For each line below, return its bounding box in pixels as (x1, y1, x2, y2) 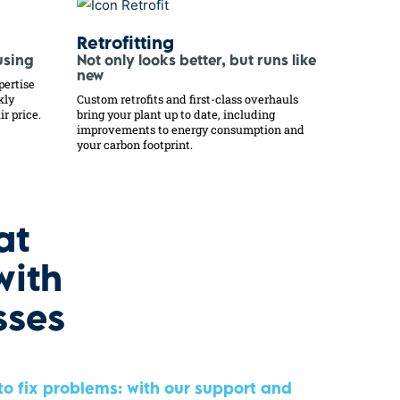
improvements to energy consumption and (77, 122, 304, 137)
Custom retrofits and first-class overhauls (77, 92, 298, 107)
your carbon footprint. (77, 137, 193, 153)
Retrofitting (77, 37, 174, 54)
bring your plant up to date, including (77, 107, 275, 122)
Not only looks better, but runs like (77, 55, 316, 70)
